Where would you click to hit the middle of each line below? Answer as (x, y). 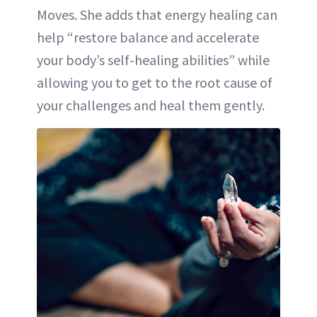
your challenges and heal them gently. (151, 105)
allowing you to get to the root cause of (155, 82)
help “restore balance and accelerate (148, 37)
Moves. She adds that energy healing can (157, 15)
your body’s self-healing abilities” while (153, 60)
